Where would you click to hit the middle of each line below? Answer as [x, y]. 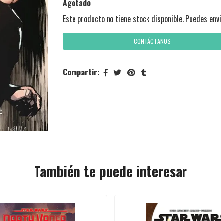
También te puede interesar [110, 171]
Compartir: [81, 72]
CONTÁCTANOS [152, 41]
